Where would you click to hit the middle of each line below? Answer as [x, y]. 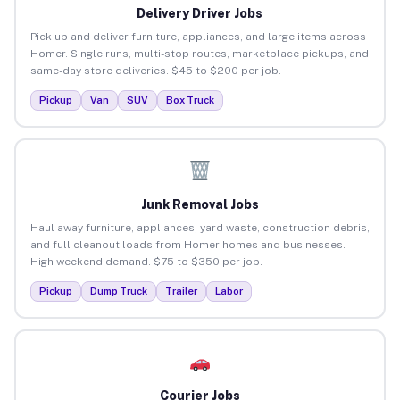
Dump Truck [118, 291]
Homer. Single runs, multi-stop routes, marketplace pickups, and [199, 53]
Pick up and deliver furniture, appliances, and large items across [198, 36]
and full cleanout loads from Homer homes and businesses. [187, 244]
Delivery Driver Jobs [200, 13]
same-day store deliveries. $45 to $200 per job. [155, 70]
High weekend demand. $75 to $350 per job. [146, 261]
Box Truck [190, 100]
